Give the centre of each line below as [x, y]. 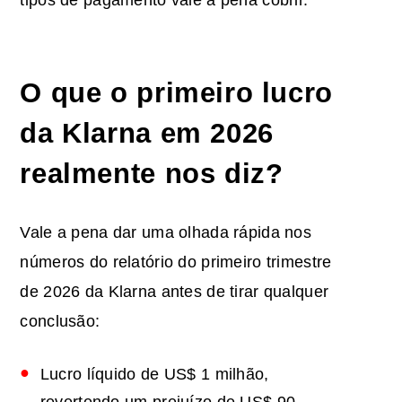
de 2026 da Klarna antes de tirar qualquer [175, 291]
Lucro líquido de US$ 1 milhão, [154, 374]
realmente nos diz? [152, 173]
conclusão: [60, 321]
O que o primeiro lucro [176, 92]
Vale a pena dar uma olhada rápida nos [166, 232]
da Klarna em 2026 [147, 132]
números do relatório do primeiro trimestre [176, 262]
